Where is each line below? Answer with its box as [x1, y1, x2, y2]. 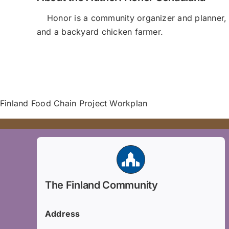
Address [44, 209, 80, 219]
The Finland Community [44, 179, 158, 192]
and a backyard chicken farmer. [37, 27, 164, 37]
